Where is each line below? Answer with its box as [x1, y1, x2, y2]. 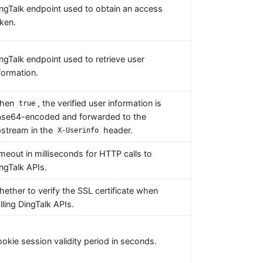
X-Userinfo [58, 126, 99, 135]
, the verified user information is [38, 97, 162, 108]
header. [101, 124, 133, 135]
